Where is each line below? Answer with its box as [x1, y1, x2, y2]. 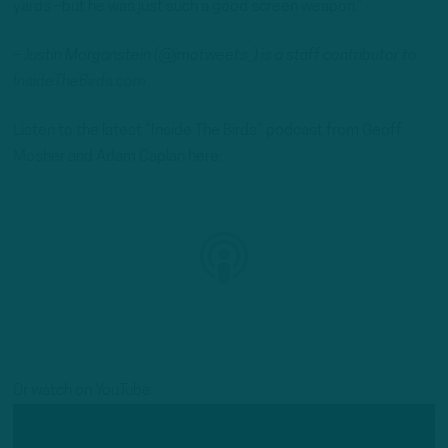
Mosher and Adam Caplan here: [13, 149, 222, 166]
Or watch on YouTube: [13, 382, 154, 399]
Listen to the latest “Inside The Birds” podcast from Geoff [13, 123, 402, 140]
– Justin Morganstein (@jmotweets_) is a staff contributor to [13, 47, 417, 64]
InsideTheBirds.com [13, 73, 146, 90]
